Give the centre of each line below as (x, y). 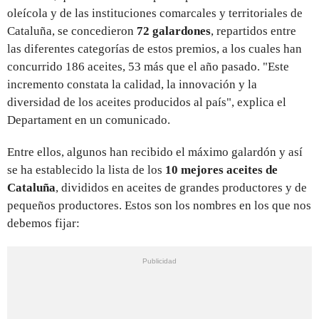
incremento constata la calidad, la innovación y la (132, 84)
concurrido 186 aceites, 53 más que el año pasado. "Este (148, 66)
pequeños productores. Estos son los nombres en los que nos (159, 205)
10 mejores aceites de (220, 169)
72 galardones (174, 31)
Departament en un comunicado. (89, 120)
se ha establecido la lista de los (85, 169)
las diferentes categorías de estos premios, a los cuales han (155, 48)
